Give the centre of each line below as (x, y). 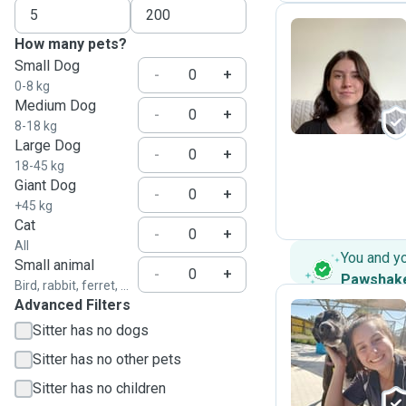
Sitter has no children (99, 388)
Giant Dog (45, 185)
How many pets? (71, 44)
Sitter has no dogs (91, 330)
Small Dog (47, 66)
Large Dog (48, 145)
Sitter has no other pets (107, 359)
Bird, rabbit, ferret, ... (72, 285)
